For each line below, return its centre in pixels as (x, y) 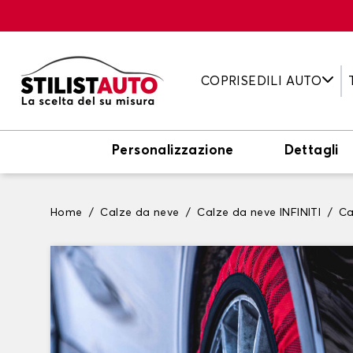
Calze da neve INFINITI (259, 213)
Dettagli (311, 151)
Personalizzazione (173, 151)
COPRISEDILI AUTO (261, 81)
